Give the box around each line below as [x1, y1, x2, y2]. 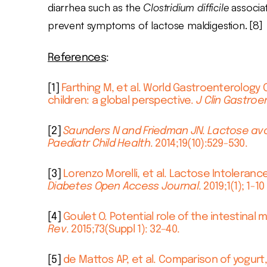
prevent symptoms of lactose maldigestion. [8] [48, 18, 262, 32]
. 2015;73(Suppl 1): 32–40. [66, 223, 180, 235]
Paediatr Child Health [48, 138, 150, 149]
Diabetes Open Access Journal [48, 181, 198, 192]
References [48, 52, 106, 63]
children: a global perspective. [48, 95, 194, 106]
